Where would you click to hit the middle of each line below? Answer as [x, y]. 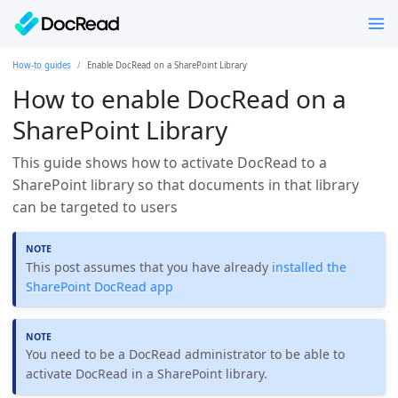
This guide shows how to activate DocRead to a [170, 162]
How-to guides [42, 65]
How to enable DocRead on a [179, 98]
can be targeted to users [95, 207]
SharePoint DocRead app [100, 287]
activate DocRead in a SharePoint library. [147, 374]
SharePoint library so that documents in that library [186, 184]
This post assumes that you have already [149, 267]
